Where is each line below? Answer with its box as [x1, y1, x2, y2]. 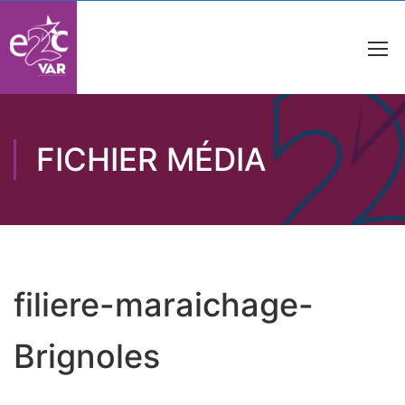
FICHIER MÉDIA [36, 140, 267, 178]
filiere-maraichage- [14, 285, 314, 325]
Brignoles [14, 336, 160, 376]
